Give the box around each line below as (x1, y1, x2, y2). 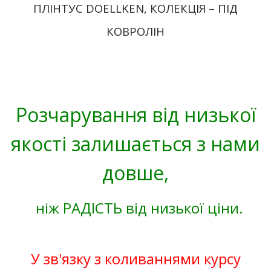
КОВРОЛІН (106, 24, 165, 39)
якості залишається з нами (11, 131, 260, 157)
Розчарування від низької (15, 102, 256, 128)
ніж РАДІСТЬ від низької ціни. (28, 198, 243, 218)
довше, (102, 160, 169, 186)
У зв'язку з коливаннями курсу (30, 249, 241, 269)
